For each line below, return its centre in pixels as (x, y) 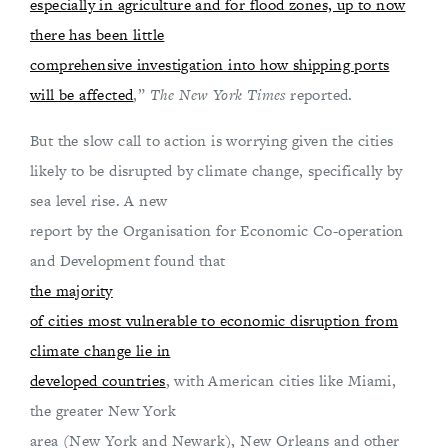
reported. (321, 94)
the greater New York (103, 410)
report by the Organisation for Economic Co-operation (217, 230)
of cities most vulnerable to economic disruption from (214, 320)
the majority (71, 290)
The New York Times (220, 94)
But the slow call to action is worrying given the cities (212, 140)
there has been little (97, 34)
